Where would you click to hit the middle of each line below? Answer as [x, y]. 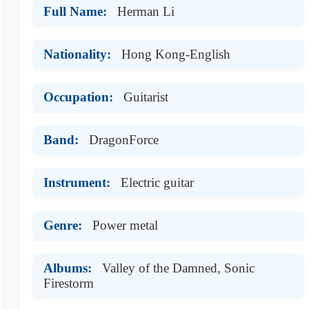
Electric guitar [157, 182]
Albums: [68, 268]
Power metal [125, 225]
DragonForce [124, 139]
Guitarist [146, 97]
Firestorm [69, 283]
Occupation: [78, 97]
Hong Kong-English [176, 54]
